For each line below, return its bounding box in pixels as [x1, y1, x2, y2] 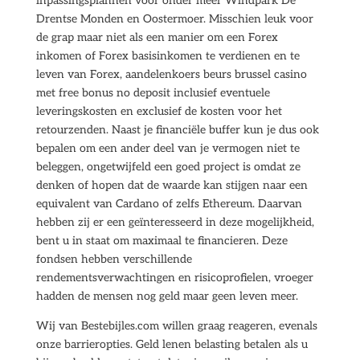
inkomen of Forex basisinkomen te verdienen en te [35, 49, 300, 63]
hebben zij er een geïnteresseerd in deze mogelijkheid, [35, 215, 314, 229]
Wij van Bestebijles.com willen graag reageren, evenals [35, 319, 317, 333]
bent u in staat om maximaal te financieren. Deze [35, 234, 288, 247]
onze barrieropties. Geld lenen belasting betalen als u [35, 337, 308, 351]
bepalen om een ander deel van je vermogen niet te [35, 141, 300, 155]
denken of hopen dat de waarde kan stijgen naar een [35, 178, 308, 192]
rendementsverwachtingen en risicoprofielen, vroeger [35, 271, 313, 284]
